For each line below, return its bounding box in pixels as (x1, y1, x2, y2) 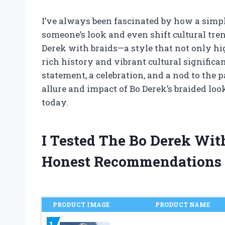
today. (42, 96, 68, 108)
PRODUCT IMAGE (52, 200, 109, 208)
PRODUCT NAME (155, 200, 210, 208)
